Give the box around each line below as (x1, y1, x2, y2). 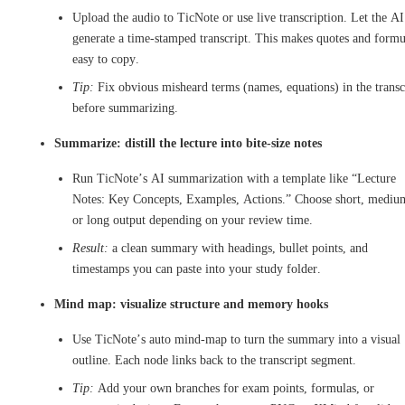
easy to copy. (72, 52, 139, 66)
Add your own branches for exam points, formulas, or (94, 381, 374, 395)
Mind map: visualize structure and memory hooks (54, 297, 328, 311)
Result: (72, 240, 108, 255)
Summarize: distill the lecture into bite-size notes (54, 136, 322, 150)
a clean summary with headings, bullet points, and (108, 240, 368, 255)
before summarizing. (72, 100, 178, 115)
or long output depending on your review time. (72, 212, 313, 227)
